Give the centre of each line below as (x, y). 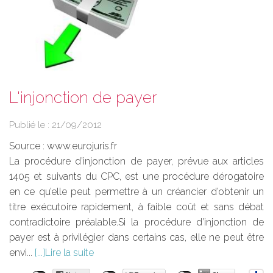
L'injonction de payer (83, 98)
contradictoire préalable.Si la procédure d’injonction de (136, 222)
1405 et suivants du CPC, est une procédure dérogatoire (136, 177)
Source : (28, 146)
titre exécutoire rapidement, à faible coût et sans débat (136, 207)
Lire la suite (69, 253)
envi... (22, 253)
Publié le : (30, 125)
